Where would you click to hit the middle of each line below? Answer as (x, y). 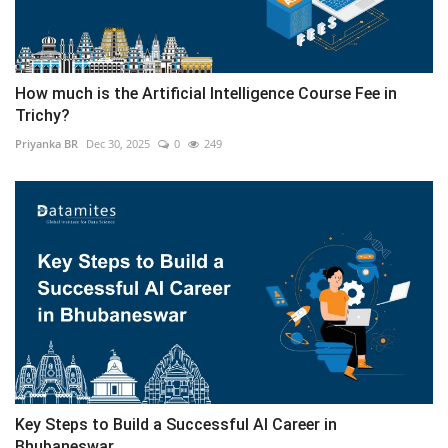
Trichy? (42, 115)
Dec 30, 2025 (118, 143)
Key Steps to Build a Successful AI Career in (176, 424)
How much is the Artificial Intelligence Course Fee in (206, 93)
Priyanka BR (46, 143)
